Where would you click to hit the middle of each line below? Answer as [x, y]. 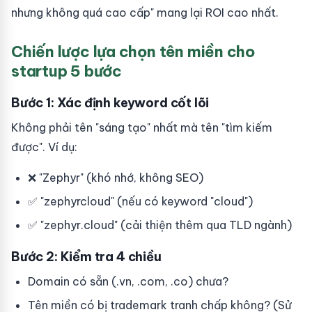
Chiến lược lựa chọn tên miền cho [133, 52]
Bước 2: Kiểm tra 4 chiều [86, 257]
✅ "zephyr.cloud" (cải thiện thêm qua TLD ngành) [160, 225]
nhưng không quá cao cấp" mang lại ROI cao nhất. [145, 13]
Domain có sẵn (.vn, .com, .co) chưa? [128, 281]
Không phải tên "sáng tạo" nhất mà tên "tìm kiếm [142, 127]
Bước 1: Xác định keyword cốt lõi [110, 103]
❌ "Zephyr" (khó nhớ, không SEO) [116, 178]
